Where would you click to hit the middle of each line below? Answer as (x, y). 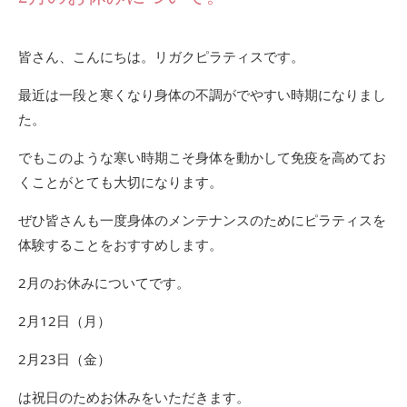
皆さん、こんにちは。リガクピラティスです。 (161, 57)
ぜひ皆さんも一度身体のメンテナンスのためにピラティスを (202, 220)
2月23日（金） (65, 359)
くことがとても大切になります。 (120, 182)
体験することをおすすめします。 (120, 245)
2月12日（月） (65, 321)
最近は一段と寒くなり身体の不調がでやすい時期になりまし (202, 95)
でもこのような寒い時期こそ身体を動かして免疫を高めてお (202, 158)
